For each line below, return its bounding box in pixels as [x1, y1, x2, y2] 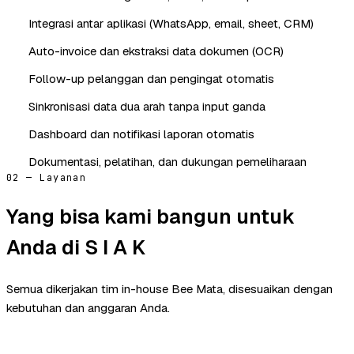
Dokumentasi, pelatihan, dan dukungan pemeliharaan [28, 153, 307, 169]
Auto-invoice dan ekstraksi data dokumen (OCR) [28, 43, 284, 58]
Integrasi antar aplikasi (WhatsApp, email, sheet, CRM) [28, 15, 314, 31]
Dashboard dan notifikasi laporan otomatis [28, 126, 254, 141]
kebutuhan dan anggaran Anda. [6, 299, 170, 315]
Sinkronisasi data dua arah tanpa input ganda [28, 98, 265, 114]
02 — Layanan [6, 171, 87, 184]
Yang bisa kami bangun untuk [6, 202, 295, 230]
